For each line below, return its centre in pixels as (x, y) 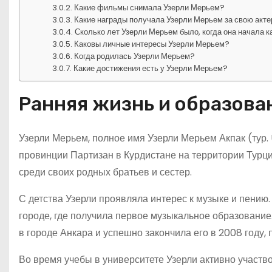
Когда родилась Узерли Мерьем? (135, 56)
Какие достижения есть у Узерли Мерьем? (151, 68)
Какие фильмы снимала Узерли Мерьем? (150, 7)
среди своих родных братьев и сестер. (105, 172)
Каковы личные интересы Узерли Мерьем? (152, 44)
